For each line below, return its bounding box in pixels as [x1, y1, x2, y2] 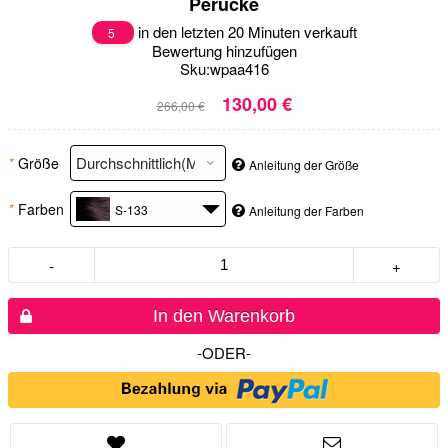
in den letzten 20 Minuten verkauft [133, 20, 357, 42]
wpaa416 [209, 57, 269, 79]
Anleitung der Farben [249, 201, 364, 219]
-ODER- [197, 341, 251, 363]
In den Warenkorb [153, 305, 295, 326]
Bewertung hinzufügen [151, 39, 297, 61]
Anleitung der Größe [249, 155, 359, 173]
